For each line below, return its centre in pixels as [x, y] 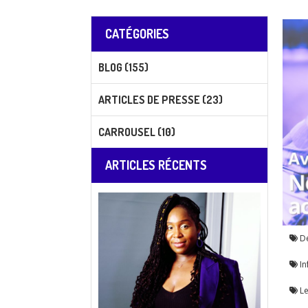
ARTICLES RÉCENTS [156, 165]
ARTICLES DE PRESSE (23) [161, 100]
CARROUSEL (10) [137, 132]
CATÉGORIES [137, 34]
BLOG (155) [123, 67]
